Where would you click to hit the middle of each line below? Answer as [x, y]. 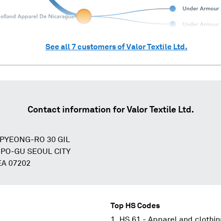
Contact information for [77, 110]
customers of [101, 47]
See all [58, 47]
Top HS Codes [135, 205]
